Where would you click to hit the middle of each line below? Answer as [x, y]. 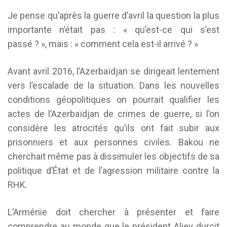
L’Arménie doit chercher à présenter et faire [113, 212]
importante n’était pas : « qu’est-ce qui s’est [113, 30]
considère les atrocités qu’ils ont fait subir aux [113, 128]
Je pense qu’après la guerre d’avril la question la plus [113, 15]
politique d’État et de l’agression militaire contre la [113, 171]
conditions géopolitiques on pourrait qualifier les [113, 100]
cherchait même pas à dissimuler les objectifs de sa [113, 156]
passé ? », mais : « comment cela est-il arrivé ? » [103, 44]
